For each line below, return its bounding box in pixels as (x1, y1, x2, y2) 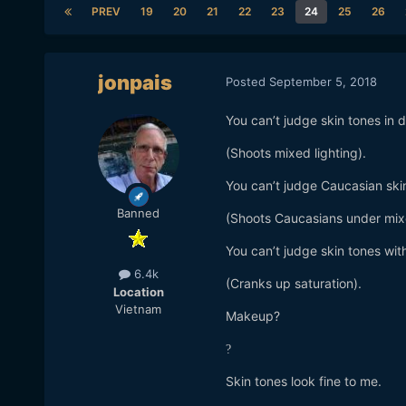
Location (112, 284, 164, 299)
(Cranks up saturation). (225, 275, 362, 292)
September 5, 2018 (268, 73, 377, 89)
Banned (117, 206, 160, 221)
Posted (225, 73, 269, 89)
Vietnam (115, 301, 162, 316)
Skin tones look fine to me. (225, 373, 382, 390)
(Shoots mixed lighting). (225, 145, 366, 161)
